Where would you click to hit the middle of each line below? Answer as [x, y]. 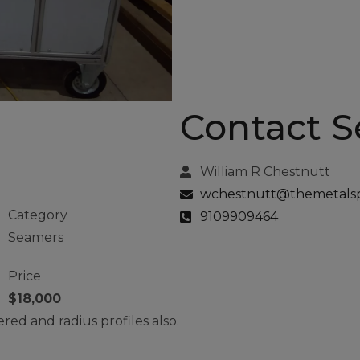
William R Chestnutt [265, 171]
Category [37, 215]
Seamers [35, 237]
